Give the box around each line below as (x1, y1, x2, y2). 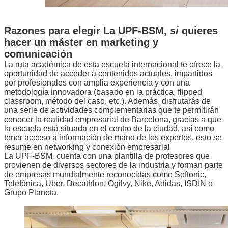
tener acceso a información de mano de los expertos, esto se (4, 133, 222, 142)
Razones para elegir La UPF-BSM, (4, 25, 170, 37)
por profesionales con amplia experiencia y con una (4, 78, 190, 88)
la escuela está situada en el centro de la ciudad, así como (4, 124, 214, 133)
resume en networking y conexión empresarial (4, 142, 170, 152)
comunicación (4, 48, 72, 60)
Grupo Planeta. (4, 188, 59, 197)
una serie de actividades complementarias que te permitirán (4, 106, 219, 115)
